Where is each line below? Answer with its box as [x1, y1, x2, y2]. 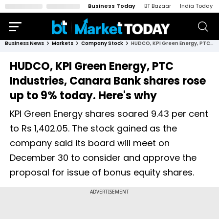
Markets [52, 40, 73, 47]
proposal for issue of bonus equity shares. [10, 166, 194, 178]
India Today [180, 2, 213, 10]
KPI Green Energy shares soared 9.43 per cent [10, 108, 208, 120]
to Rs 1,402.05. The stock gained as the [10, 122, 177, 134]
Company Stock [81, 40, 123, 47]
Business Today [88, 2, 135, 10]
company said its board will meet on [10, 137, 170, 149]
